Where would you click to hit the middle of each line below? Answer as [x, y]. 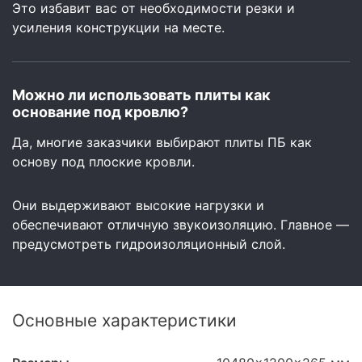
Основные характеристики [124, 320]
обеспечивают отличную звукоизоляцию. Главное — [181, 225]
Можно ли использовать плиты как [141, 95]
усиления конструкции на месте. [118, 27]
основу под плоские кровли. [103, 162]
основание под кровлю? [100, 112]
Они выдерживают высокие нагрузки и [138, 205]
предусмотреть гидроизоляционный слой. [149, 244]
